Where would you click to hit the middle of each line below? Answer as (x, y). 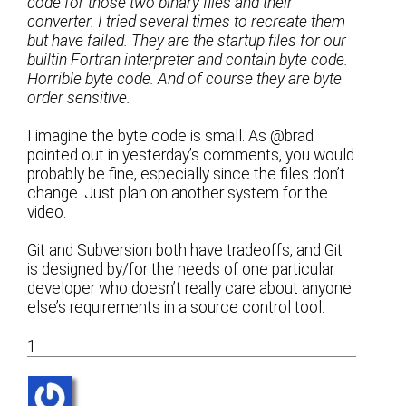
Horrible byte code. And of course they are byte (185, 79)
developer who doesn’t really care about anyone (190, 289)
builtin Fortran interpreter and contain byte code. (188, 60)
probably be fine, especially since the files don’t (187, 174)
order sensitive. (79, 98)
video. (47, 213)
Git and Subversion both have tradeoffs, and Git (185, 251)
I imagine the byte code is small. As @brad (171, 136)
